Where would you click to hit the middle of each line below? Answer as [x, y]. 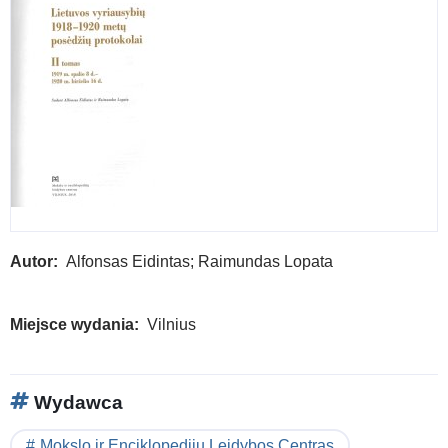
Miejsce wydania [72, 324]
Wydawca [76, 402]
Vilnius [171, 324]
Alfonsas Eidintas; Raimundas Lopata [199, 261]
